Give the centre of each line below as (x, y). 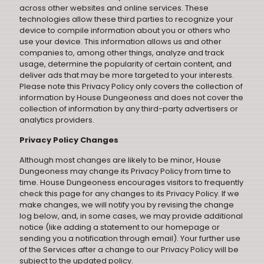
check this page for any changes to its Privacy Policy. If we (129, 194)
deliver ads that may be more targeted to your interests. (127, 75)
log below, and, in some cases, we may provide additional (131, 216)
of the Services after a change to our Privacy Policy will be (129, 250)
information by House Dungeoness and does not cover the (131, 98)
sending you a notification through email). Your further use (130, 238)
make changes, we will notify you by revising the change (127, 205)
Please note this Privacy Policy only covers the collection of (131, 86)
